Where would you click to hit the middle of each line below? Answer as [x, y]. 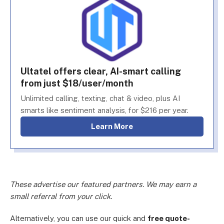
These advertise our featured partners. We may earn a [103, 184]
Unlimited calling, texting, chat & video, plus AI [100, 98]
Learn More [114, 126]
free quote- [169, 218]
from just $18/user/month [77, 83]
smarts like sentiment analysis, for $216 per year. [104, 110]
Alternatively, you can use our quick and [79, 218]
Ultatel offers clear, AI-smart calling [101, 71]
